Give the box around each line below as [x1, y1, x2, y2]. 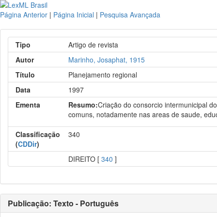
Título [15, 70, 35, 79]
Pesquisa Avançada [100, 10, 160, 19]
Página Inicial [53, 10, 94, 19]
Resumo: [68, 100, 98, 109]
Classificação [15, 129, 60, 139]
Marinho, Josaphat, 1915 [68, 55, 145, 64]
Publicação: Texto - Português [8, 198, 119, 209]
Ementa [15, 100, 40, 109]
